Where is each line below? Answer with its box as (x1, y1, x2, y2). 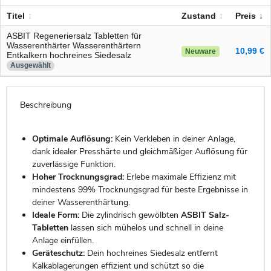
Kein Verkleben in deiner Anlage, (112, 133, 235, 145)
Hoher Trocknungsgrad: (31, 171, 124, 183)
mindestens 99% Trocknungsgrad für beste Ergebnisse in (31, 184, 248, 196)
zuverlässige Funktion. (31, 158, 116, 171)
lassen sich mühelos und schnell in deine (68, 222, 223, 234)
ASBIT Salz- (180, 209, 229, 221)
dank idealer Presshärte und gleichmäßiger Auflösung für (31, 146, 247, 158)
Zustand (181, 10, 216, 21)
